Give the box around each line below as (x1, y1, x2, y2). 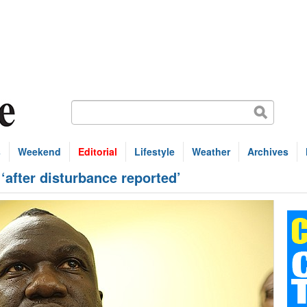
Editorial (78, 145, 117, 158)
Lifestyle (134, 145, 175, 158)
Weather (192, 145, 230, 158)
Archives (247, 145, 288, 158)
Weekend (18, 145, 61, 158)
